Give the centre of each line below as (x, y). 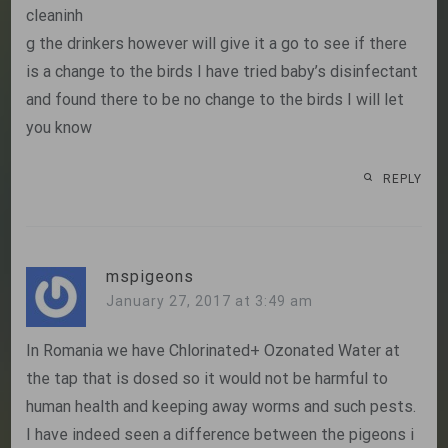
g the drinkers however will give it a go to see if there (217, 44)
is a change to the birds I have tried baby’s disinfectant (222, 72)
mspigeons (150, 277)
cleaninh (55, 16)
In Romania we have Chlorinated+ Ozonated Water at (213, 351)
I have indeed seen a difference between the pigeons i (220, 435)
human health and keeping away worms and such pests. (221, 407)
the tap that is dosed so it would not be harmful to (207, 379)
